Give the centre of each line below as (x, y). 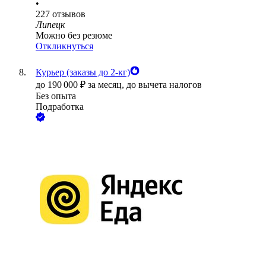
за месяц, (107, 85)
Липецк (50, 25)
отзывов (69, 14)
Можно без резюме (74, 36)
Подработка (60, 107)
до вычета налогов (164, 85)
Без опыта (56, 96)
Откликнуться (64, 46)
